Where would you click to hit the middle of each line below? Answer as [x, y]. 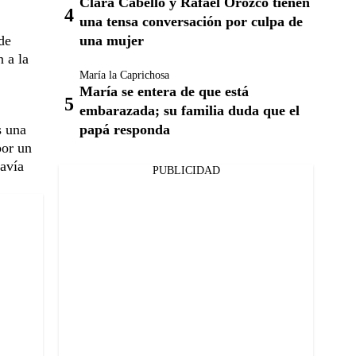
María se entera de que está [164, 91]
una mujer [112, 41]
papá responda [125, 130]
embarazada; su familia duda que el [190, 110]
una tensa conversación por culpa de [191, 21]
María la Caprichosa [124, 75]
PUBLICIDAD [186, 170]
